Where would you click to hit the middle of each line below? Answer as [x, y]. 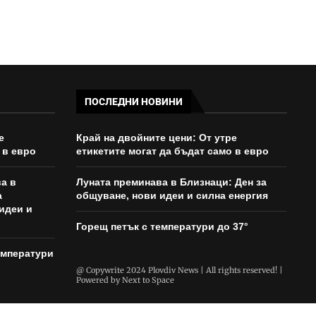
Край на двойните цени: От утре [156, 138]
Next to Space [148, 280]
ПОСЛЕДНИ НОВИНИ [133, 102]
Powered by [99, 280]
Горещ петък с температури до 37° [162, 227]
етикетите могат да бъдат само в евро [172, 151]
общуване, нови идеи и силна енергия [172, 196]
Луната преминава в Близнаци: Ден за [171, 182]
